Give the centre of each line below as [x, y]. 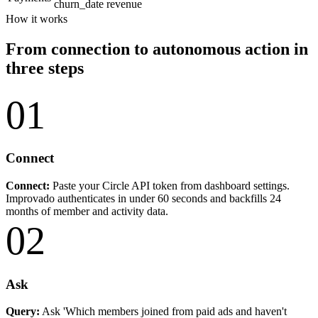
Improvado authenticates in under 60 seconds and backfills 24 [143, 198]
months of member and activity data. [87, 211]
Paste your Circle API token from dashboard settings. [170, 185]
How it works [37, 18]
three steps [45, 68]
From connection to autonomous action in [157, 49]
